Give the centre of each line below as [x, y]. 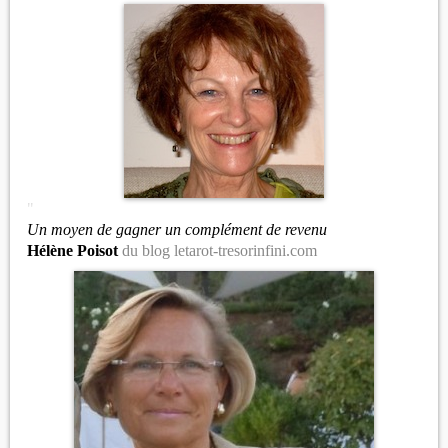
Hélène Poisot [74, 250]
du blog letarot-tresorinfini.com [219, 250]
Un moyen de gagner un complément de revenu [177, 229]
